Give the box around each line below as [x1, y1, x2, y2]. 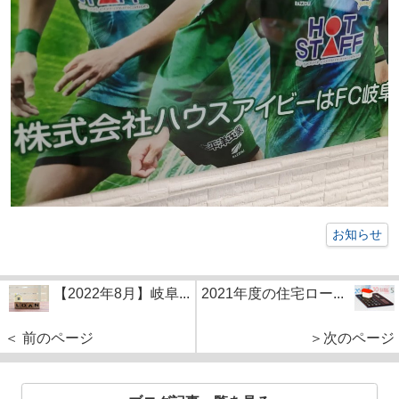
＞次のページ [309, 330, 395, 346]
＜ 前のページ [4, 330, 94, 346]
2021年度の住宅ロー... [201, 285, 344, 301]
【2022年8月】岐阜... [53, 285, 190, 301]
